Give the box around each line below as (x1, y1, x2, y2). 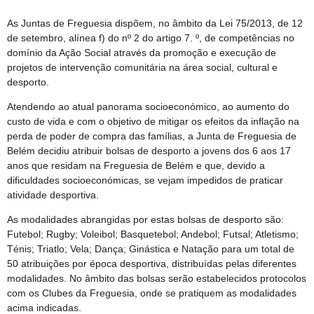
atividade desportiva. (7, 189, 99, 200)
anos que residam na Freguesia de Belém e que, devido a (7, 160, 265, 171)
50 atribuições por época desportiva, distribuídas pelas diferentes (7, 258, 296, 269)
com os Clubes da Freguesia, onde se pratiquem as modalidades (7, 287, 296, 299)
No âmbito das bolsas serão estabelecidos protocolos (69, 273, 306, 284)
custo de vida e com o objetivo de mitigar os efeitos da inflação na (7, 116, 299, 127)
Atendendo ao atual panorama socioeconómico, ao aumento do (7, 101, 289, 112)
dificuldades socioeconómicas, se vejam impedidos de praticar (7, 175, 283, 186)
